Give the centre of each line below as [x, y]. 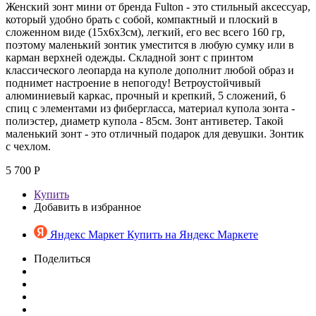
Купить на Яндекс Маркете [193, 234]
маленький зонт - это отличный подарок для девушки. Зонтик [155, 133]
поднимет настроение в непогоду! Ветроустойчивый [133, 83]
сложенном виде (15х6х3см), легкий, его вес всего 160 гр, [145, 32]
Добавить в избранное [87, 207]
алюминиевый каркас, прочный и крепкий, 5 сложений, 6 [146, 95]
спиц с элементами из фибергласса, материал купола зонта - [150, 108]
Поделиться [62, 258]
